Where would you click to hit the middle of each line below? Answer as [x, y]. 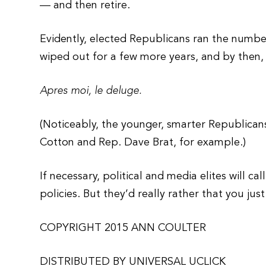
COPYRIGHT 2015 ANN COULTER [123, 228]
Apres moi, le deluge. [91, 91]
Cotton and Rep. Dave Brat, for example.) [143, 142]
